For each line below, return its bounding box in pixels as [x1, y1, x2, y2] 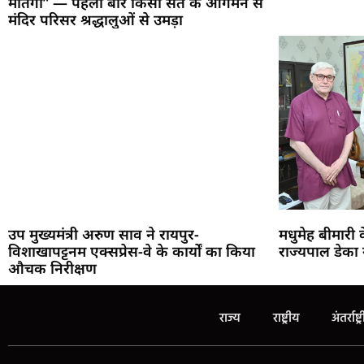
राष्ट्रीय [272, 308, 299, 328]
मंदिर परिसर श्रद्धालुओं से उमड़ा [8, 9, 183, 29]
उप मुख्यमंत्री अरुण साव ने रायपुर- [8, 223, 199, 244]
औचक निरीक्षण [8, 258, 97, 278]
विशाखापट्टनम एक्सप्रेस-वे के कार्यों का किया [8, 240, 255, 261]
